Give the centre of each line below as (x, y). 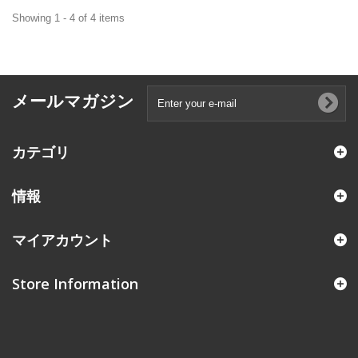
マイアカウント (62, 240)
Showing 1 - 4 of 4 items (68, 18)
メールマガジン (73, 101)
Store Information (75, 284)
